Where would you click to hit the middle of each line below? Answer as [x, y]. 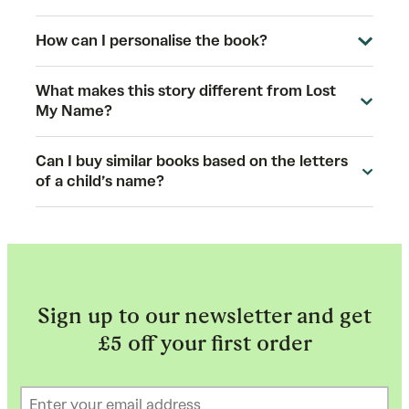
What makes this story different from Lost [186, 90]
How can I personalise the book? [153, 40]
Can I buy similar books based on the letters [192, 161]
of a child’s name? [100, 181]
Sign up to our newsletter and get [204, 315]
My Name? [74, 110]
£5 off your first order [204, 342]
